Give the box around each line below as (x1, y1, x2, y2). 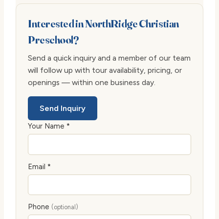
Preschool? (28, 33, 79, 47)
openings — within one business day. (28, 78, 155, 88)
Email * (28, 162, 51, 171)
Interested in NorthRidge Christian (28, 17, 179, 31)
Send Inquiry (40, 104, 86, 113)
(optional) (51, 203, 78, 211)
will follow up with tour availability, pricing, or (28, 66, 182, 75)
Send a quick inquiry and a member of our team (28, 53, 191, 63)
